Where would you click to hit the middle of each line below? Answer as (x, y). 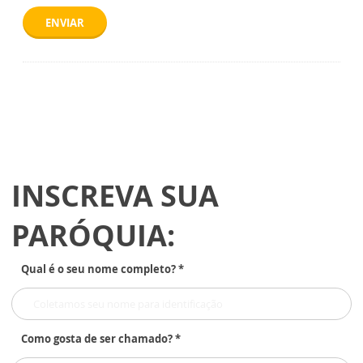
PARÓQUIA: (93, 236)
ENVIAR (65, 23)
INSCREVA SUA (115, 196)
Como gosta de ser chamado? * (101, 339)
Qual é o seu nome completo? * (102, 269)
